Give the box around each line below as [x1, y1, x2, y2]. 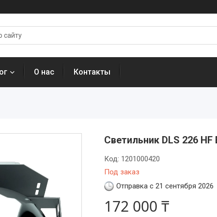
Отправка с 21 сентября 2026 [116, 182, 214, 190]
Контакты [74, 67, 110, 77]
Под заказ [104, 168, 139, 176]
